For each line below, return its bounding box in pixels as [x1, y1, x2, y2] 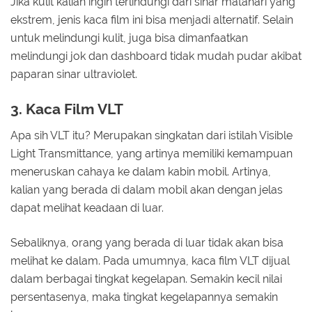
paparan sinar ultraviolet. [10, 67, 137, 81]
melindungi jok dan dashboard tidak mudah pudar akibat [10, 49, 302, 63]
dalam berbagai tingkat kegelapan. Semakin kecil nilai [10, 272, 282, 286]
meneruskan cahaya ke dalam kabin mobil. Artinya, [10, 165, 271, 179]
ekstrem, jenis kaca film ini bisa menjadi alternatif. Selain [10, 13, 293, 26]
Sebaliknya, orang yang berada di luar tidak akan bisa [10, 236, 283, 250]
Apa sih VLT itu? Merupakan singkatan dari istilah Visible [10, 129, 292, 143]
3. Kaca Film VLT [10, 100, 123, 118]
